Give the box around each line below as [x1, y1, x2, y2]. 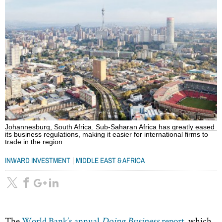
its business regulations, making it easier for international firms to [5, 130, 208, 138]
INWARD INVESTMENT [5, 156, 70, 165]
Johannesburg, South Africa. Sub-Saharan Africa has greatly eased [5, 123, 215, 131]
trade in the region [5, 138, 64, 146]
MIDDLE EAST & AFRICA [76, 156, 145, 165]
